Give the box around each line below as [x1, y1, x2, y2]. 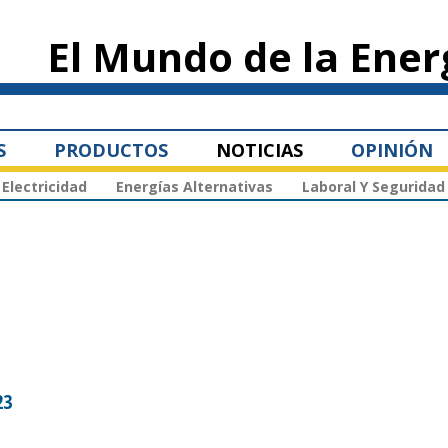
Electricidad [2, 177, 87, 197]
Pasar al [181, 3, 217, 17]
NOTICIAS [216, 137, 303, 162]
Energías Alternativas [116, 177, 273, 197]
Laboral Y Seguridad [302, 177, 445, 197]
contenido [181, 21, 228, 35]
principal [181, 39, 223, 53]
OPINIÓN [351, 137, 433, 162]
